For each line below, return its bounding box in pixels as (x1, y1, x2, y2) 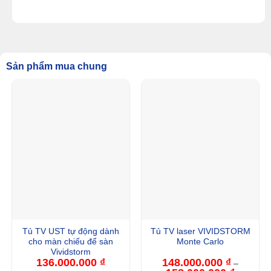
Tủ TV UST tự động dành (22, 227, 119, 237)
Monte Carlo (177, 237, 224, 247)
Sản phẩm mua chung (6, 61, 107, 72)
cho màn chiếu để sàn (28, 237, 113, 247)
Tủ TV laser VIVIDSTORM (150, 227, 250, 237)
